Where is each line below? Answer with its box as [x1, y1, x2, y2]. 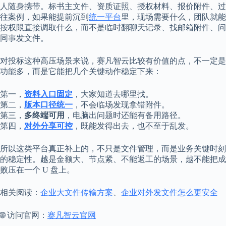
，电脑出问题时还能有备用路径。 [65, 110, 186, 120]
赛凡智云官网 [47, 210, 96, 219]
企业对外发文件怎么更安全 [121, 188, 218, 197]
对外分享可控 [24, 121, 73, 130]
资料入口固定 [24, 89, 73, 98]
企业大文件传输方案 [40, 188, 113, 197]
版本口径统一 [24, 100, 73, 109]
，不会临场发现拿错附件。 [73, 100, 169, 109]
